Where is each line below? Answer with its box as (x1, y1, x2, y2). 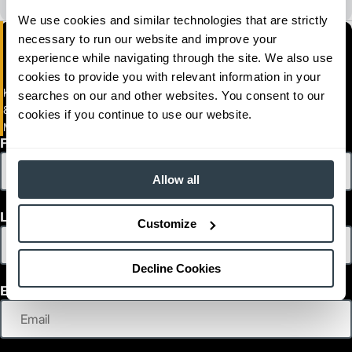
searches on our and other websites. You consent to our (18, 88, 324, 102)
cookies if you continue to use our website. (18, 107, 252, 121)
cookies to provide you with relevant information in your (18, 69, 321, 83)
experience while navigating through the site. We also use (18, 50, 333, 64)
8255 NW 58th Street (3, 102, 108, 116)
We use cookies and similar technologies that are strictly (18, 13, 328, 27)
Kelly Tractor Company (3, 85, 114, 99)
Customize (137, 217, 197, 230)
